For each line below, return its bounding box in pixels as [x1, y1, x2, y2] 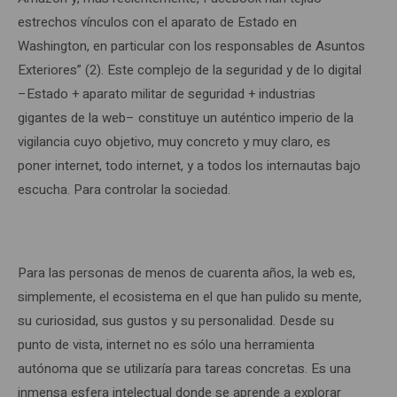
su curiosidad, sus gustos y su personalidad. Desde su [18, 311, 334, 331]
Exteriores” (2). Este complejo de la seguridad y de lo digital [18, 60, 362, 80]
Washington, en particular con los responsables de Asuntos [18, 36, 365, 56]
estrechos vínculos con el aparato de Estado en [18, 12, 297, 32]
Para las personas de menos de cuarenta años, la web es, [18, 263, 355, 283]
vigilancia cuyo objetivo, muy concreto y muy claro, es [18, 132, 331, 152]
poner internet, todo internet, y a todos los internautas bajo [18, 156, 361, 175]
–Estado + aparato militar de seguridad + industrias [18, 84, 315, 104]
